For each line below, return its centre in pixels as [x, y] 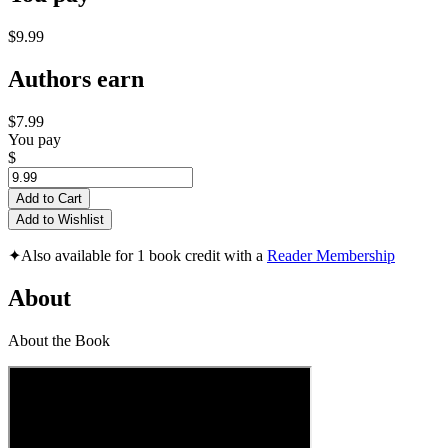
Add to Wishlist [60, 220]
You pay [34, 140]
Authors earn [76, 79]
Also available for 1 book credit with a [144, 256]
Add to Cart [49, 199]
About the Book [59, 340]
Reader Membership [331, 256]
